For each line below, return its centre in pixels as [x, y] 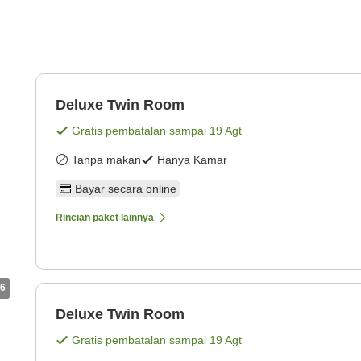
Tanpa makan [106, 160]
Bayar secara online [126, 189]
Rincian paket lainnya [105, 218]
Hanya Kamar [192, 160]
